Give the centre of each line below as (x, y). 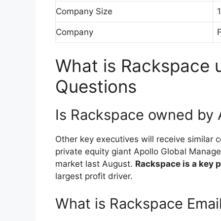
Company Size (84, 11)
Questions (96, 87)
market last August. (95, 164)
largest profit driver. (94, 176)
